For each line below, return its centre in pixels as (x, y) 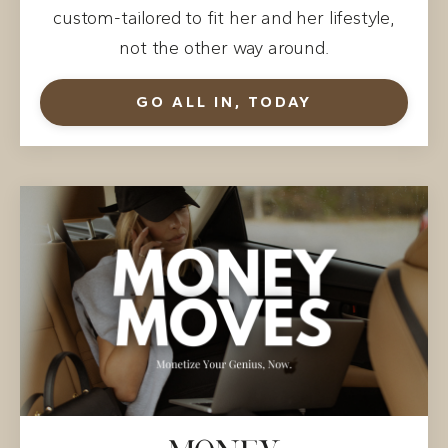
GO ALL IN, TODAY (224, 101)
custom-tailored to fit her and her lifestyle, (224, 17)
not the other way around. (224, 47)
